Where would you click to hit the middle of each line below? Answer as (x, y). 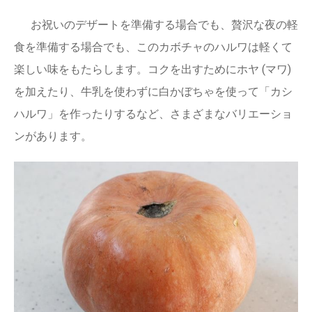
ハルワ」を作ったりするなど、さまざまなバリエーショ (153, 114)
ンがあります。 (53, 136)
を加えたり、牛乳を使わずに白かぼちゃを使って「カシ (153, 92)
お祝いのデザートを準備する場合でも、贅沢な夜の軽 (164, 25)
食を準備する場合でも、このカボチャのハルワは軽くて (153, 47)
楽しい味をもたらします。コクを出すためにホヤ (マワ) (153, 69)
